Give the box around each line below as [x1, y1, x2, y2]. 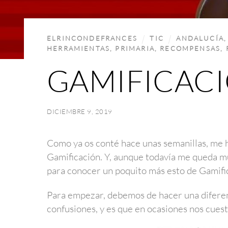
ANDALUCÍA [176, 34, 224, 43]
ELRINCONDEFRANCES [47, 34, 137, 43]
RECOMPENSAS [160, 44, 221, 53]
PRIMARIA [115, 44, 155, 53]
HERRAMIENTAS [47, 44, 110, 53]
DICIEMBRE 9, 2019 [47, 107, 112, 116]
